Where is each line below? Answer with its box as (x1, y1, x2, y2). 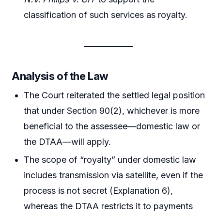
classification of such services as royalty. (24, 9, 188, 20)
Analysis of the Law (12, 69, 108, 82)
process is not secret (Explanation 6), (24, 185, 173, 196)
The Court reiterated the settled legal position (24, 90, 205, 100)
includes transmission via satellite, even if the (24, 170, 203, 180)
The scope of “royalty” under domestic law (24, 154, 197, 165)
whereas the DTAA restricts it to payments (24, 201, 193, 211)
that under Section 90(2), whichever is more (24, 105, 200, 116)
